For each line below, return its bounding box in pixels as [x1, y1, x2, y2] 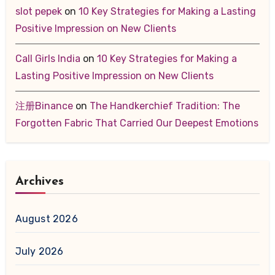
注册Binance [15, 99, 73, 112]
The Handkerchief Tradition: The [89, 99, 240, 112]
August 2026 [15, 213, 78, 225]
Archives [15, 176, 64, 188]
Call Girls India [15, 52, 80, 64]
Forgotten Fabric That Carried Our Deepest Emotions [15, 117, 258, 129]
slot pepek [15, 5, 62, 17]
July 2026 [15, 246, 64, 258]
